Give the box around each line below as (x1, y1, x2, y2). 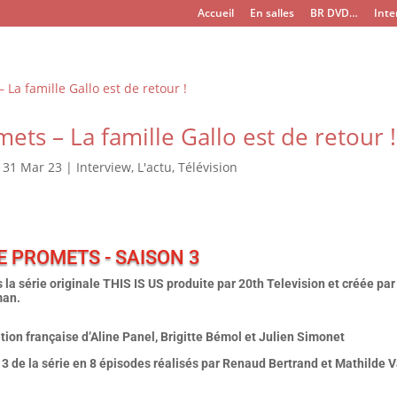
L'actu (136, 159, 172, 175)
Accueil (198, 5, 235, 20)
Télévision (177, 159, 237, 175)
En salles (250, 5, 295, 20)
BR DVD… (310, 5, 359, 20)
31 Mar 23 (2, 159, 62, 175)
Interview (75, 159, 131, 175)
